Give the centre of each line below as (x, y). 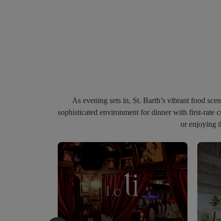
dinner (162, 112)
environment (120, 112)
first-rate (203, 112)
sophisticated (79, 112)
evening (96, 101)
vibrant (179, 101)
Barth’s (154, 101)
